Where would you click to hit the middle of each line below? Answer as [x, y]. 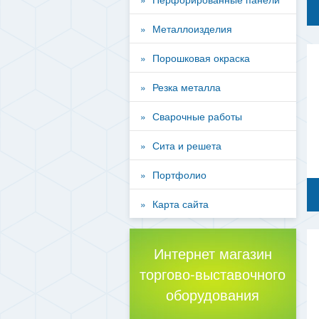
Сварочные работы [197, 116]
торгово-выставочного [213, 274]
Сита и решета [187, 145]
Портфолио [179, 174]
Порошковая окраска [201, 58]
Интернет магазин [213, 253]
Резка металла [187, 87]
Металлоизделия [192, 28]
